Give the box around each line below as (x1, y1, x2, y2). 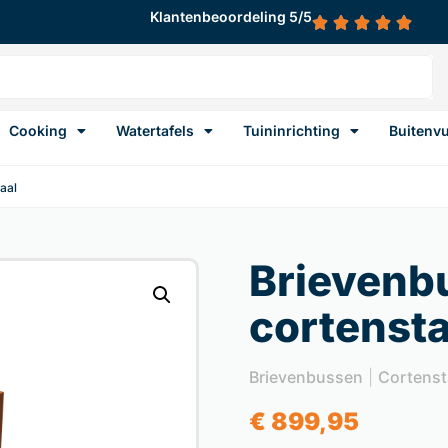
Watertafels (116, 122, 194, 139)
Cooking (9, 122, 67, 139)
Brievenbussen (249, 367, 363, 387)
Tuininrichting (243, 122, 340, 139)
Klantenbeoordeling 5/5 (150, 8, 312, 25)
